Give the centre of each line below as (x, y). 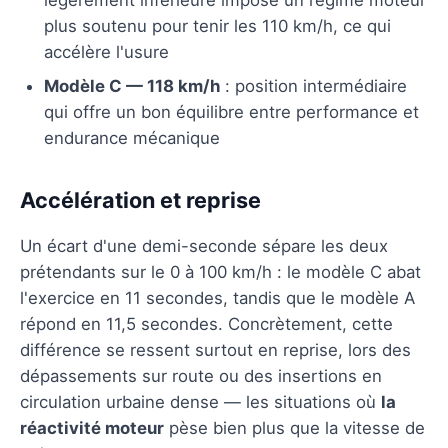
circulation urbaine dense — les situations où (200, 401)
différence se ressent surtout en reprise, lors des (215, 349)
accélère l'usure (106, 51)
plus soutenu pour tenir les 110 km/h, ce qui (217, 25)
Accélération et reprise (140, 199)
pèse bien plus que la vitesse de (294, 427)
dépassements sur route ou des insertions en (201, 375)
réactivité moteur (92, 427)
